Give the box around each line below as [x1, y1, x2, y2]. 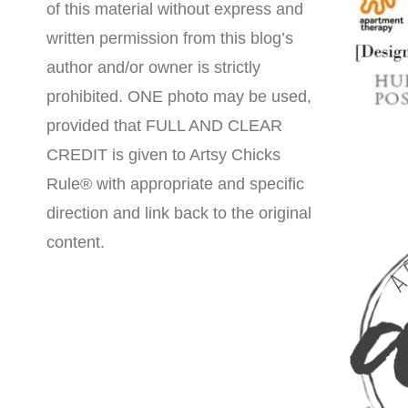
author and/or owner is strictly [46, 58, 260, 77]
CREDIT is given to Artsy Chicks [46, 146, 280, 165]
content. [46, 233, 105, 252]
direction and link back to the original [46, 204, 311, 223]
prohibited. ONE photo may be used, [46, 87, 311, 107]
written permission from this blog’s [46, 29, 293, 48]
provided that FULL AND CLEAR [46, 117, 282, 136]
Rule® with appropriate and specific [46, 175, 304, 194]
